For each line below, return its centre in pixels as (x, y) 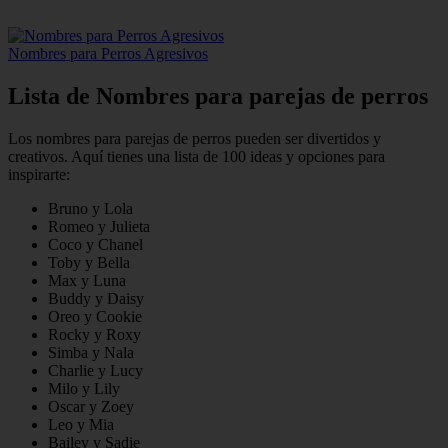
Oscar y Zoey (91, 407)
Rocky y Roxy (94, 335)
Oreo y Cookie (95, 317)
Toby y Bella (89, 263)
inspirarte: (39, 175)
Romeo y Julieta (99, 227)
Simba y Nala (91, 353)
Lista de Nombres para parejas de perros (218, 96)
